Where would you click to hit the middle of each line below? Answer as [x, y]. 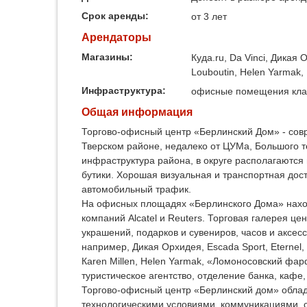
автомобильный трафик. [136, 189]
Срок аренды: [116, 16]
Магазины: [109, 57]
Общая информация [137, 111]
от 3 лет [209, 17]
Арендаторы [116, 37]
